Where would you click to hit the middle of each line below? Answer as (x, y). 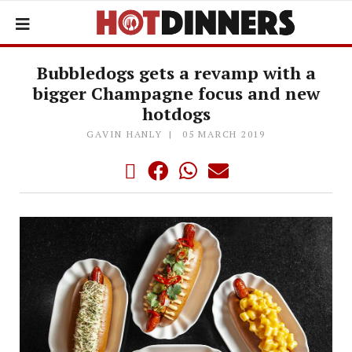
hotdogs (176, 114)
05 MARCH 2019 (224, 134)
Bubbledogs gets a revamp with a (176, 73)
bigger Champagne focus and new (176, 93)
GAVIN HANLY (125, 134)
